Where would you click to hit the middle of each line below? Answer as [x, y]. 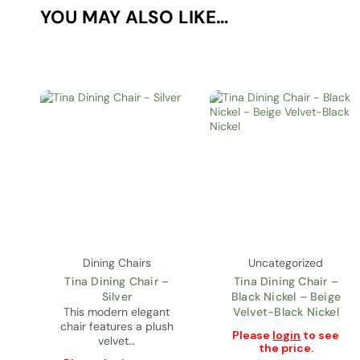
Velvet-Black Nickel [286, 311]
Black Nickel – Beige [286, 296]
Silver [117, 296]
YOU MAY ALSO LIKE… [135, 17]
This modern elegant [117, 311]
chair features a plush [117, 326]
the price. [286, 348]
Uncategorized [286, 262]
